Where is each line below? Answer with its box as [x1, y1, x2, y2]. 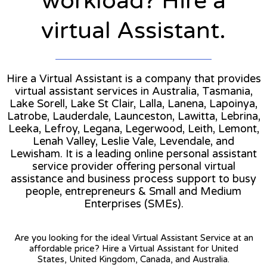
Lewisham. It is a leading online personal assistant [10, 147, 257, 160]
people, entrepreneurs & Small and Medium [26, 184, 241, 198]
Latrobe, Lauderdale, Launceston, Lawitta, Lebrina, [7, 109, 260, 123]
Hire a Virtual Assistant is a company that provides [6, 72, 261, 85]
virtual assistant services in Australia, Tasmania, [14, 84, 253, 98]
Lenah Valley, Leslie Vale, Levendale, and [33, 134, 234, 148]
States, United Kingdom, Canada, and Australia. [38, 253, 229, 265]
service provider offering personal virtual [32, 159, 235, 173]
